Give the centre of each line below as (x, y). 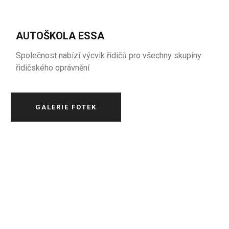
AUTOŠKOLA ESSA (60, 36)
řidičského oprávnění (53, 68)
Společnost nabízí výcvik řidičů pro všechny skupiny (109, 55)
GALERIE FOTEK (66, 107)
